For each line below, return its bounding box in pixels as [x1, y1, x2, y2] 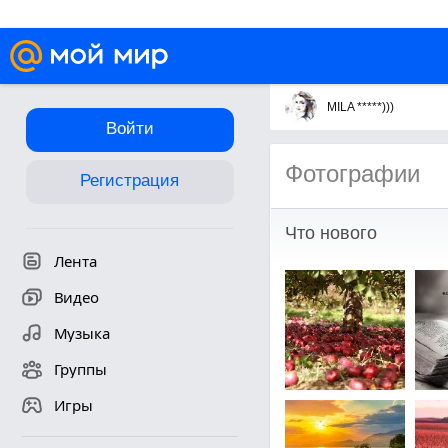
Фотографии [284, 160, 420, 187]
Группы [53, 359, 107, 379]
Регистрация [80, 171, 179, 190]
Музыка [53, 323, 110, 343]
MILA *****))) [326, 100, 394, 114]
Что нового [284, 223, 377, 243]
